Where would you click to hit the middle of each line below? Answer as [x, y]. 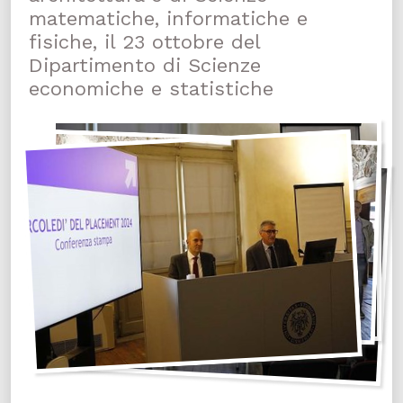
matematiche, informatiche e [168, 18]
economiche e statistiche [151, 89]
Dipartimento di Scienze [145, 65]
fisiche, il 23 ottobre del [144, 42]
